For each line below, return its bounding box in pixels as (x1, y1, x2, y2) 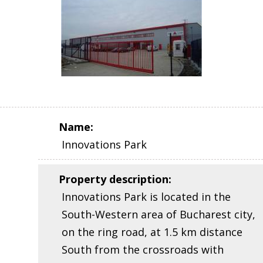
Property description (59, 172, 168, 187)
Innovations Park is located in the (62, 190, 231, 204)
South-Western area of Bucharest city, (62, 207, 255, 222)
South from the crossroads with (62, 242, 224, 257)
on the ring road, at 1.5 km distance (62, 225, 242, 240)
